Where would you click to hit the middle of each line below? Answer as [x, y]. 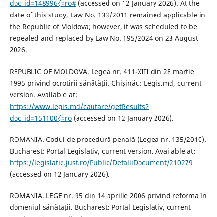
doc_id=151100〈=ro [40, 118]
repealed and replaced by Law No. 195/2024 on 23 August [104, 38]
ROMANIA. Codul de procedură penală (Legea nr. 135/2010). [108, 139]
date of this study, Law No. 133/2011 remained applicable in [107, 15]
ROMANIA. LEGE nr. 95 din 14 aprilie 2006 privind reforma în [108, 195]
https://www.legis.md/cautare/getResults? [79, 106]
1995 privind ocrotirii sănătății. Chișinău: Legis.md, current [105, 83]
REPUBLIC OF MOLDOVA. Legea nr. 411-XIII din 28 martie [102, 71]
